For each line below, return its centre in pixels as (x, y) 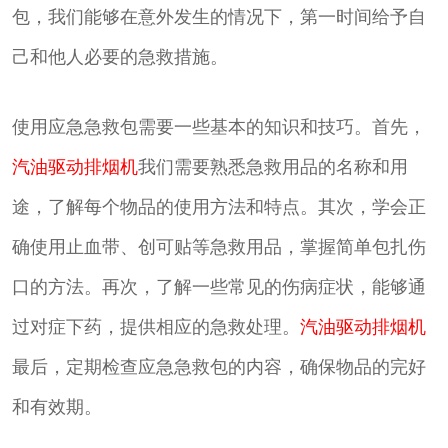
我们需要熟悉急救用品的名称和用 (273, 167)
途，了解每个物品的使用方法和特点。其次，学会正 (219, 207)
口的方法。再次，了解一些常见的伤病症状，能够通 (219, 287)
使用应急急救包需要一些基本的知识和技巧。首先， (219, 127)
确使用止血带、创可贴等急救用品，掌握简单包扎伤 (219, 247)
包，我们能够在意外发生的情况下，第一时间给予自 (219, 17)
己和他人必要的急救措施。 (120, 57)
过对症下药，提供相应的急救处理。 (156, 327)
